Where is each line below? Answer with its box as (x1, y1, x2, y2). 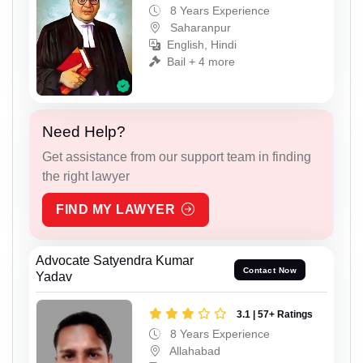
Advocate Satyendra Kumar (36, 254, 194, 268)
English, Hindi (167, 37, 237, 51)
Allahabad (167, 344, 220, 358)
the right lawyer (42, 169, 130, 184)
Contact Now (242, 265, 297, 275)
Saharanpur (167, 20, 231, 34)
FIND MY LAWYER (56, 203, 175, 217)
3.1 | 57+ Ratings (237, 309, 313, 321)
